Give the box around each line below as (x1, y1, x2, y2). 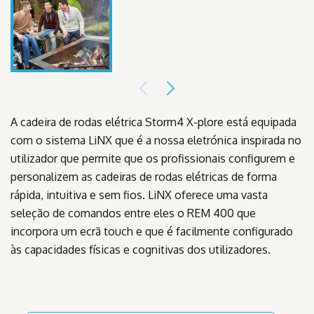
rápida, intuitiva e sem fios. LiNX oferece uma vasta (11, 187, 268, 202)
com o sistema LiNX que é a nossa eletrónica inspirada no (11, 132, 301, 147)
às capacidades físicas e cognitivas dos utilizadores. (11, 242, 271, 257)
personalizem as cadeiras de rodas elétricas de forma (11, 169, 277, 184)
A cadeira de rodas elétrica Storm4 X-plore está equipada (11, 114, 296, 129)
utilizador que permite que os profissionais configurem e (11, 151, 295, 165)
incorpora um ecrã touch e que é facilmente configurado (11, 224, 293, 238)
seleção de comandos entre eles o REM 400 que (11, 205, 256, 220)
